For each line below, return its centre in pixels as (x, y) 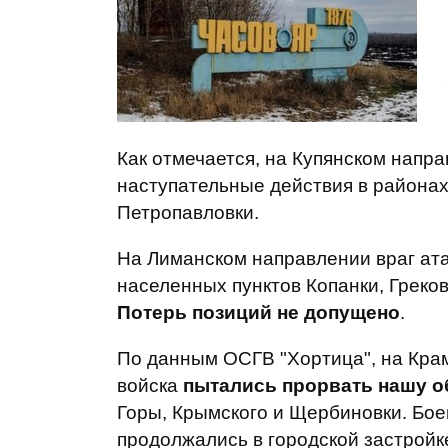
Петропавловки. (188, 212)
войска (150, 385)
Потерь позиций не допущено (258, 312)
